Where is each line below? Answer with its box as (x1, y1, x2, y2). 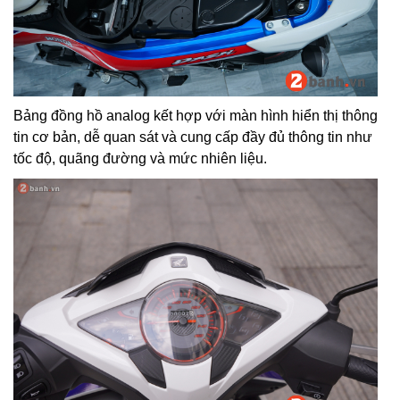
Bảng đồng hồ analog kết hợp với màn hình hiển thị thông (13, 108, 378, 124)
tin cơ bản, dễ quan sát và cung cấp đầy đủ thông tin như (13, 129, 372, 146)
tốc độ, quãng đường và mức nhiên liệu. (13, 151, 267, 167)
